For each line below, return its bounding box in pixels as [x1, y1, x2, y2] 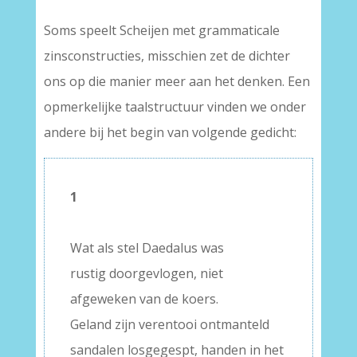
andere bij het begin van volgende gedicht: [43, 124, 296, 142]
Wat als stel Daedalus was [69, 239, 224, 257]
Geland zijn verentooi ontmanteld [69, 316, 269, 334]
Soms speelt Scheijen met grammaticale [43, 22, 280, 40]
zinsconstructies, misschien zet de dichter [43, 47, 290, 65]
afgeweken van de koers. [69, 290, 218, 308]
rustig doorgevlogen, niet [69, 265, 223, 283]
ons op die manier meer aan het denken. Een [43, 73, 310, 91]
